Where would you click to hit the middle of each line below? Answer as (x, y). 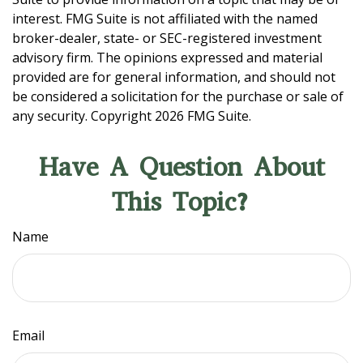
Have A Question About (181, 168)
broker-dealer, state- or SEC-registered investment (167, 38)
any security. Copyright (83, 116)
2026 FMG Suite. (203, 116)
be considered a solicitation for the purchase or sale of (178, 97)
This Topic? (181, 203)
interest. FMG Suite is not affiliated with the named (165, 19)
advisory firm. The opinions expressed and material (167, 58)
